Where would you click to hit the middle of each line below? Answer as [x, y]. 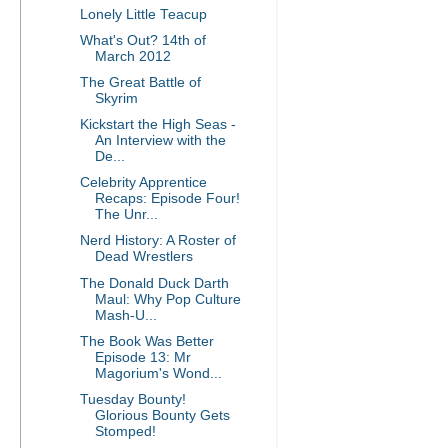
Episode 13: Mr [142, 357]
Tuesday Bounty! [132, 399]
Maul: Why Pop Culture [167, 299]
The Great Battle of [140, 82]
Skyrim [116, 98]
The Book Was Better [146, 341]
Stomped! [125, 431]
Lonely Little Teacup [143, 14]
